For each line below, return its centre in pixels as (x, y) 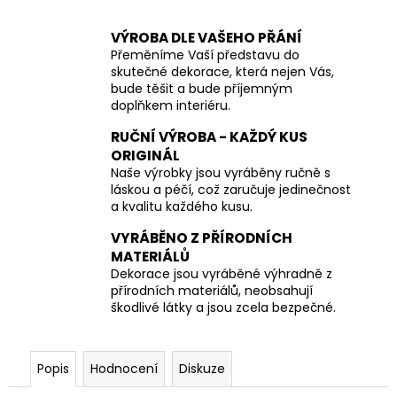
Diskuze (202, 369)
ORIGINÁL (145, 156)
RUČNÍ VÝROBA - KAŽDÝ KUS (209, 137)
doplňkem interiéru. (171, 106)
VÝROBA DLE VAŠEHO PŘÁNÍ (206, 38)
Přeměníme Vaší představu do (205, 55)
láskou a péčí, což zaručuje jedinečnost (231, 190)
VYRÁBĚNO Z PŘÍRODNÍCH (202, 238)
